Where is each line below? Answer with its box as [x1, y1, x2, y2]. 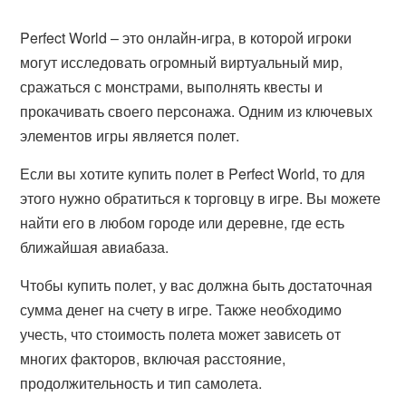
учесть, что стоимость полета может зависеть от [20, 324, 342, 344]
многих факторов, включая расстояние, [20, 348, 286, 369]
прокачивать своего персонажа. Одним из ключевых [20, 101, 373, 121]
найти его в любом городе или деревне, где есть [20, 212, 345, 233]
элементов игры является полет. [20, 125, 240, 146]
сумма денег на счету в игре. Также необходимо [20, 299, 343, 320]
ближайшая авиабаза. [20, 237, 169, 257]
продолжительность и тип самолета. [20, 372, 263, 393]
